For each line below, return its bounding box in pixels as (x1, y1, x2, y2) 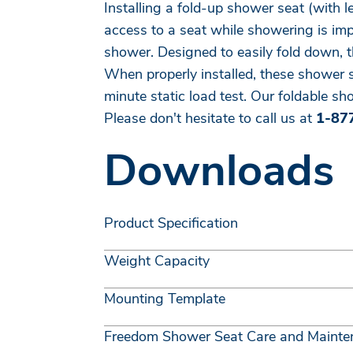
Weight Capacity (104, 251, 210, 270)
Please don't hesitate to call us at (104, 109, 316, 128)
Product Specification (104, 214, 238, 232)
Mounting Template (104, 289, 225, 308)
